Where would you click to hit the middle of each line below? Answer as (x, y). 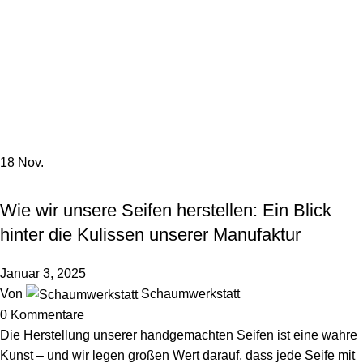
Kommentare (47, 315)
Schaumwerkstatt (190, 294)
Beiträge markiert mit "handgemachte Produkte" (205, 122)
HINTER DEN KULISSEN (64, 182)
